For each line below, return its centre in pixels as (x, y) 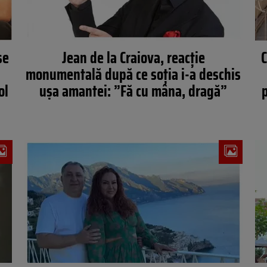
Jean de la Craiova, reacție (133, 58)
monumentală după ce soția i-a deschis (133, 74)
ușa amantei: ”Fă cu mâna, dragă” (133, 91)
